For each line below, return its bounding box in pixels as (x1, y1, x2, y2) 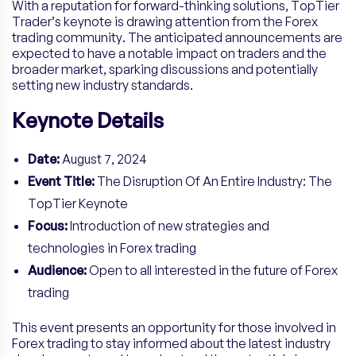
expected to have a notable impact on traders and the (12, 45, 327, 62)
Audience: (28, 262, 87, 279)
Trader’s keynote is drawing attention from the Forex (12, 14, 318, 30)
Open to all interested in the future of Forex (87, 262, 338, 279)
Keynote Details (12, 107, 164, 133)
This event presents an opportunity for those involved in (12, 319, 336, 336)
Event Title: (28, 173, 95, 190)
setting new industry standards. (12, 77, 193, 94)
